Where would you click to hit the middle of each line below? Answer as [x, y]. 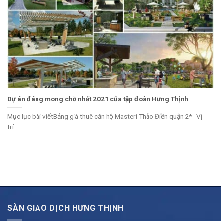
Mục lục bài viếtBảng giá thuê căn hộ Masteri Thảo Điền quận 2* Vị [105, 116]
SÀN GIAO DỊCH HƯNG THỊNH [66, 208]
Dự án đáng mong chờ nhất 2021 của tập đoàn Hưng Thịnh [98, 98]
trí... [13, 127]
